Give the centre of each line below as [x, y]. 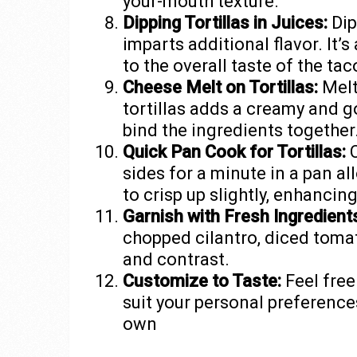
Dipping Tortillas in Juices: [225, 23]
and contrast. [176, 260]
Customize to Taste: [202, 281]
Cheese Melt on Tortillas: [220, 88]
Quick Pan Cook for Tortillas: [234, 152]
